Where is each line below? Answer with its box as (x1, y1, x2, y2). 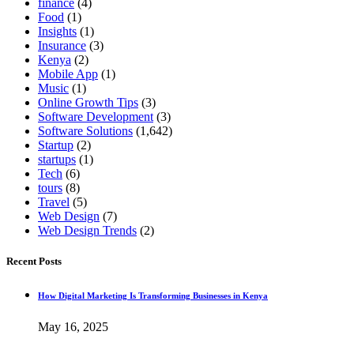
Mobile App (38, 67, 98, 81)
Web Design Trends (38, 224, 137, 238)
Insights (38, 24, 77, 39)
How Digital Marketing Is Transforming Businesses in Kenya (38, 291, 268, 301)
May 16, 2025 (38, 320, 108, 334)
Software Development (38, 110, 153, 124)
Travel (38, 195, 70, 209)
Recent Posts (6, 255, 62, 268)
